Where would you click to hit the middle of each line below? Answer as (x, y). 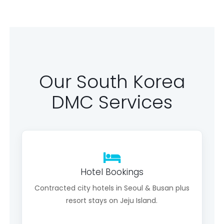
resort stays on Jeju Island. (112, 200)
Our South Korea (112, 82)
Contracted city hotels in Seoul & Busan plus (112, 188)
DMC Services (112, 102)
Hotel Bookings (112, 172)
